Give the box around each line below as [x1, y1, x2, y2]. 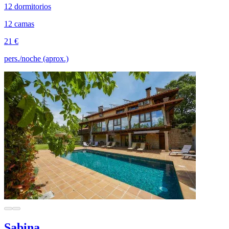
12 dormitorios [4, 2, 51, 11]
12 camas [4, 19, 34, 28]
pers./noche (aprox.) [4, 54, 68, 63]
